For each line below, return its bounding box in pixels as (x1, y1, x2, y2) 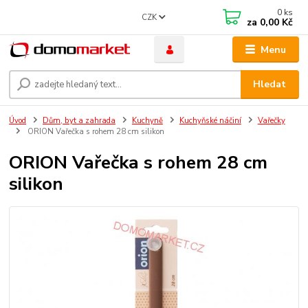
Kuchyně (131, 115, 163, 126)
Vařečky (257, 115, 285, 126)
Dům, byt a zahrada (43, 115, 115, 126)
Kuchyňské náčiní (179, 115, 241, 126)
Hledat (253, 78, 287, 91)
